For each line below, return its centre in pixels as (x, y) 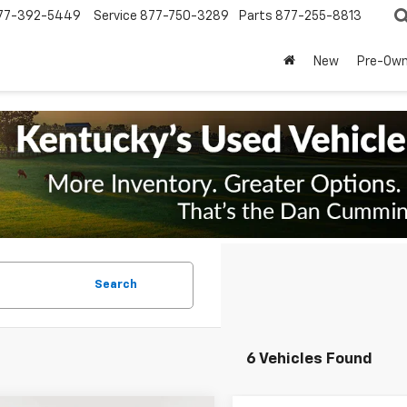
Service (115, 17)
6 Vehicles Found (309, 359)
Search (115, 285)
